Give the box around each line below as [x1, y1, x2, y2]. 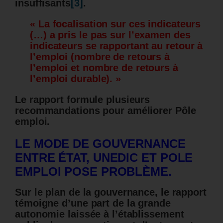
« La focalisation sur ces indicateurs [30, 18, 201, 30]
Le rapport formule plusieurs [15, 94, 150, 106]
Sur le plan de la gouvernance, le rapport [15, 187, 207, 198]
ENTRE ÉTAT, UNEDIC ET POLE [15, 151, 193, 165]
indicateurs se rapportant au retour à [30, 40, 203, 52]
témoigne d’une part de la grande [15, 198, 171, 209]
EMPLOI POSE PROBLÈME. [15, 165, 172, 179]
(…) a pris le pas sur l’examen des [30, 29, 191, 41]
